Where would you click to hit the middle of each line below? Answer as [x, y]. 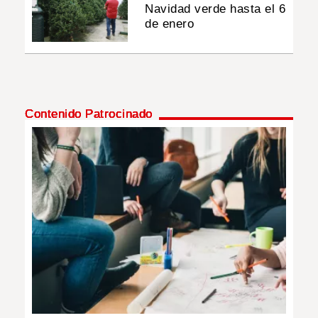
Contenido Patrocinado [89, 114]
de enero [170, 23]
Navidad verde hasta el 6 [215, 9]
